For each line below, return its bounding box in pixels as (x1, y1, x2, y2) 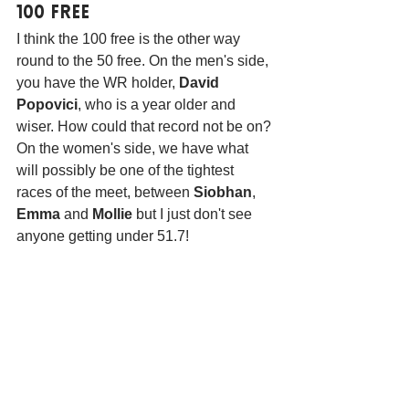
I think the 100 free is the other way (16, 30, 244, 47)
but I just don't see (132, 205, 256, 222)
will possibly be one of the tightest (16, 162, 237, 178)
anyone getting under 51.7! (16, 227, 189, 244)
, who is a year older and (78, 96, 239, 112)
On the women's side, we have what (16, 140, 252, 156)
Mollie (92, 205, 132, 222)
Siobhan (194, 184, 252, 200)
